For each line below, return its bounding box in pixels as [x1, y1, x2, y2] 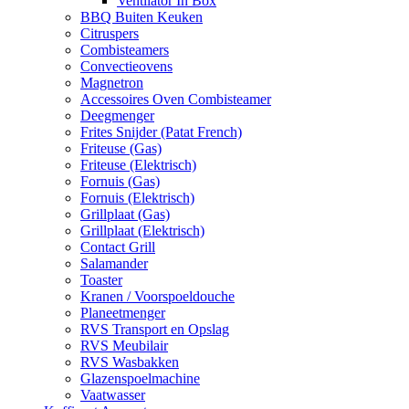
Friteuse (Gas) [80, 140, 162, 156]
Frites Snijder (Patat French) [80, 123, 242, 140]
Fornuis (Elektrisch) [80, 189, 194, 205]
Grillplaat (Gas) [80, 205, 170, 222]
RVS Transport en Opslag [80, 320, 229, 337]
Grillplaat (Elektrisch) [80, 222, 204, 238]
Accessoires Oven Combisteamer [80, 90, 271, 107]
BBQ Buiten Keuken [80, 8, 203, 25]
